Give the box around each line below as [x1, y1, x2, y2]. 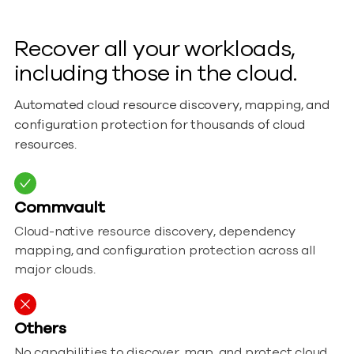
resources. [14, 136, 77, 154]
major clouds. [14, 261, 96, 279]
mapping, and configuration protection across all [14, 242, 315, 260]
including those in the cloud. [14, 58, 297, 89]
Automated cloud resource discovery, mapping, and [14, 96, 330, 115]
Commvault [14, 197, 105, 219]
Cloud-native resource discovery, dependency [14, 223, 296, 241]
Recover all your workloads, [14, 34, 296, 65]
